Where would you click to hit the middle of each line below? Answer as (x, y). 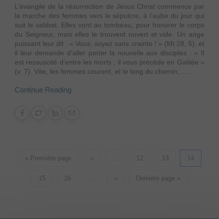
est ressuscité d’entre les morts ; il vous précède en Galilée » (109, 62)
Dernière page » (158, 178)
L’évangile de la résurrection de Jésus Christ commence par (109, 7)
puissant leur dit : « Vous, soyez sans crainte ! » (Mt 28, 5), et (109, 44)
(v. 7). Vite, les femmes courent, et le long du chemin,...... (103, 72)
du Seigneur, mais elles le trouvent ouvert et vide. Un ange (109, 34)
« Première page (48, 158)
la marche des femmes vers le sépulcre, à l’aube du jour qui (109, 16)
